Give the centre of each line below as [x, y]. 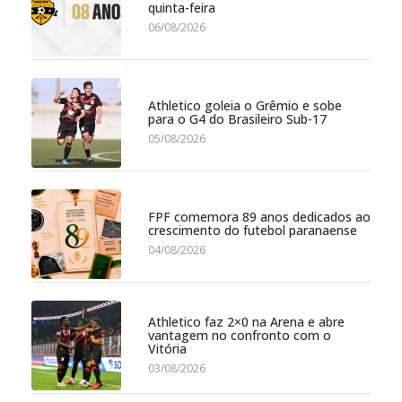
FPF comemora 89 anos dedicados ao [259, 217]
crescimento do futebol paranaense [253, 231]
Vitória [167, 348]
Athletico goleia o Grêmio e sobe [245, 106]
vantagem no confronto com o [240, 335]
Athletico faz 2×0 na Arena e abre [246, 321]
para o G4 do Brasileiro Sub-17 [237, 119]
